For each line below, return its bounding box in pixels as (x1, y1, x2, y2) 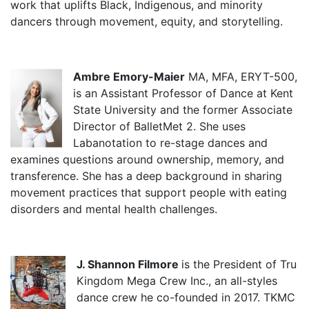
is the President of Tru (181, 257, 297, 271)
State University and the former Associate (73, 102, 292, 117)
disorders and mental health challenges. (10, 201, 217, 216)
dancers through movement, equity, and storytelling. (10, 14, 283, 28)
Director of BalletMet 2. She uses (73, 119, 246, 133)
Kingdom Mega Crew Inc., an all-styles (77, 273, 277, 288)
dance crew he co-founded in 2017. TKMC (77, 290, 295, 304)
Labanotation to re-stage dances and (73, 135, 268, 150)
